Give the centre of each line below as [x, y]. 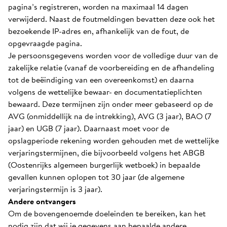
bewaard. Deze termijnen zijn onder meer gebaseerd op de [110, 104]
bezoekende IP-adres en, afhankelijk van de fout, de [99, 31]
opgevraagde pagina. [45, 43]
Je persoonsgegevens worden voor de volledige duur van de [113, 55]
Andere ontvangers [42, 201]
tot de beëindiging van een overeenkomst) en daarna [101, 80]
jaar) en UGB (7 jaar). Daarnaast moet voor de [89, 128]
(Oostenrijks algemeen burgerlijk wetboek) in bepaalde [104, 165]
